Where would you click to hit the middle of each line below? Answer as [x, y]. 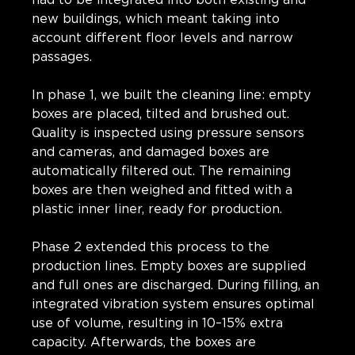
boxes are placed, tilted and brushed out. [160, 114]
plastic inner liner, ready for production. [157, 209]
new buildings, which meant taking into [156, 19]
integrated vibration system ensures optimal [173, 304]
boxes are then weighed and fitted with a [162, 190]
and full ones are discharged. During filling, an [176, 285]
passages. [62, 57]
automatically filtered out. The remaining [161, 171]
